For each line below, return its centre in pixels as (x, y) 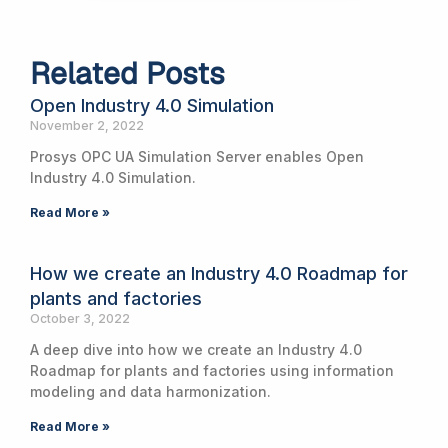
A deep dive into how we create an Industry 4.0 (196, 349)
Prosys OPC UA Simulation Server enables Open (197, 156)
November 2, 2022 (87, 125)
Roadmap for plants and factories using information (212, 370)
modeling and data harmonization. (150, 391)
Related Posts (127, 73)
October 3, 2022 (80, 318)
